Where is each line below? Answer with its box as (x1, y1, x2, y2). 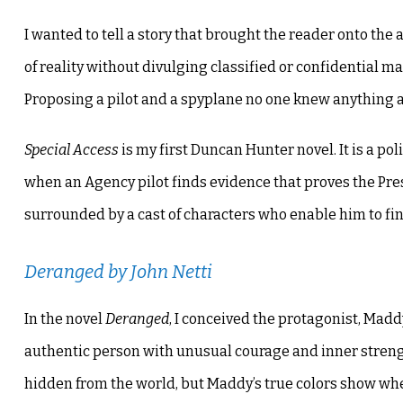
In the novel (23, 310, 105, 328)
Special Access (23, 141, 119, 159)
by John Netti (103, 261, 212, 283)
